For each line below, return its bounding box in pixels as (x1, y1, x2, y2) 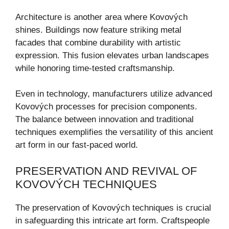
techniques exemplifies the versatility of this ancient (15, 127, 213, 138)
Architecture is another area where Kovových (15, 12, 188, 22)
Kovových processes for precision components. (15, 102, 197, 112)
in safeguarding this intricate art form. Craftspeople (15, 215, 210, 225)
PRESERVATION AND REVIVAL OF (15, 164, 197, 177)
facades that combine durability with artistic (15, 37, 181, 48)
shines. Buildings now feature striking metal (15, 25, 181, 35)
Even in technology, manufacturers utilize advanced (15, 89, 212, 99)
